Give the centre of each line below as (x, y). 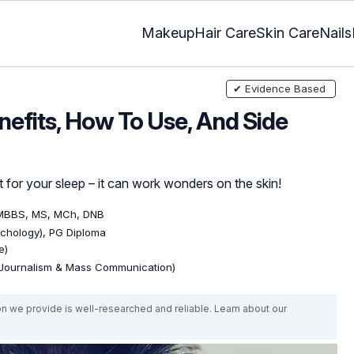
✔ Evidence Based (279, 88)
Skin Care (288, 33)
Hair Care (225, 33)
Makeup (168, 33)
